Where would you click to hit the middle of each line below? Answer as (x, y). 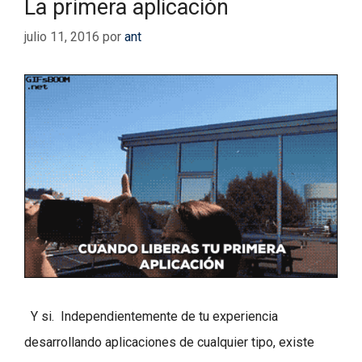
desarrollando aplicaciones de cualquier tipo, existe (169, 343)
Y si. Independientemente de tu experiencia (151, 317)
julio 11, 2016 (62, 37)
